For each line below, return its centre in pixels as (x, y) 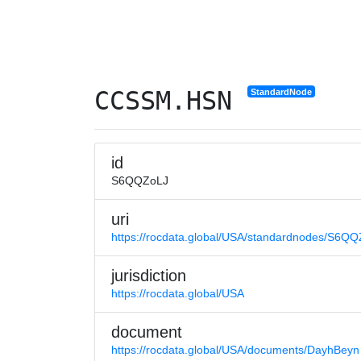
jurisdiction (149, 276)
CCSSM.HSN (171, 101)
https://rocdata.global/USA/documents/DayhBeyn (235, 350)
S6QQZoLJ (140, 180)
